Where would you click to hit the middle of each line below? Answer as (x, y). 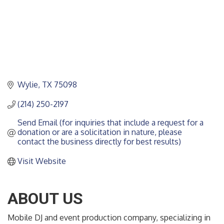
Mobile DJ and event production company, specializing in (109, 218)
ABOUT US (45, 199)
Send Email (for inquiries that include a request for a (110, 123)
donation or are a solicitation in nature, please (100, 132)
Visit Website (42, 161)
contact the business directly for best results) (99, 142)
